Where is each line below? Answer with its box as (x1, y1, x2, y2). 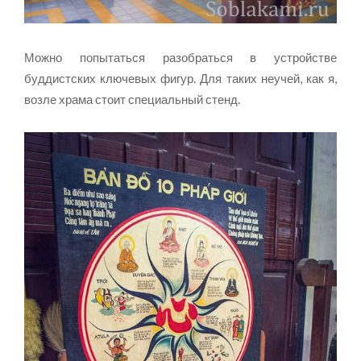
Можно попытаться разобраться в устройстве (24, 49, 337, 64)
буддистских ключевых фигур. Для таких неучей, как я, (24, 70, 337, 85)
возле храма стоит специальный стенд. (24, 91, 240, 106)
